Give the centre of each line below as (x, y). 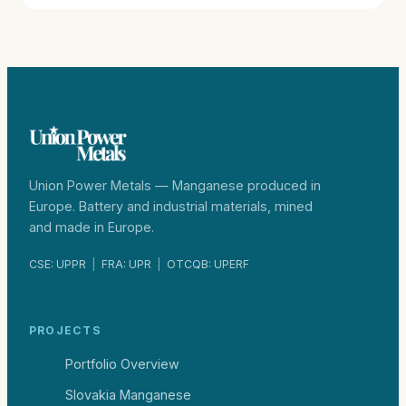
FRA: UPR (126, 264)
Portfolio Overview (122, 364)
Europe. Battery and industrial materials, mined (171, 206)
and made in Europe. (92, 227)
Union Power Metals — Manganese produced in (175, 185)
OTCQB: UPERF (208, 264)
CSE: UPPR (58, 264)
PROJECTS (65, 331)
